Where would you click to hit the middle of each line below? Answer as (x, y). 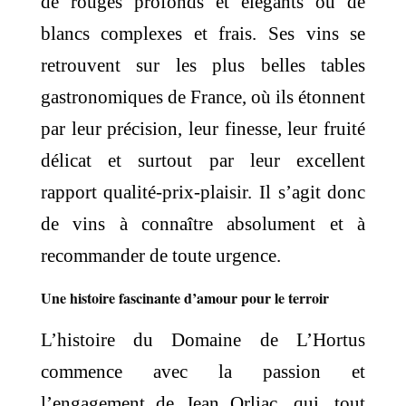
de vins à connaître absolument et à (203, 224)
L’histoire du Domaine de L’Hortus (203, 340)
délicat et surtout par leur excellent (203, 161)
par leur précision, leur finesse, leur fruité (203, 129)
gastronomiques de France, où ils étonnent (203, 97)
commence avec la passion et (203, 372)
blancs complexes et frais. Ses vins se (203, 34)
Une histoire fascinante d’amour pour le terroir (184, 298)
